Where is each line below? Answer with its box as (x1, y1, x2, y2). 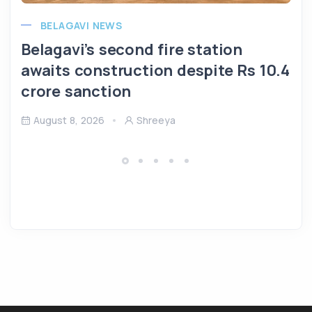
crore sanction (21, 80, 132, 102)
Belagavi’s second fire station (21, 38, 242, 60)
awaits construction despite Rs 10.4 (21, 59, 290, 81)
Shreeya (136, 113, 175, 127)
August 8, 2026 (33, 113, 104, 127)
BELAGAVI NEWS (40, 18, 123, 32)
